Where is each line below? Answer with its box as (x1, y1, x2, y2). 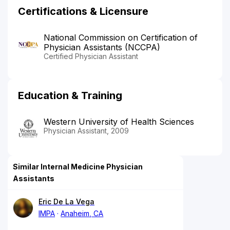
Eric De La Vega (39, 197, 94, 206)
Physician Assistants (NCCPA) (44, 42, 160, 52)
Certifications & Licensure (18, 5, 148, 17)
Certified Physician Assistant (44, 51, 138, 61)
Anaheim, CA (61, 209, 104, 218)
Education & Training (18, 89, 122, 102)
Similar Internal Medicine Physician (13, 162, 143, 171)
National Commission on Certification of (44, 32, 198, 43)
